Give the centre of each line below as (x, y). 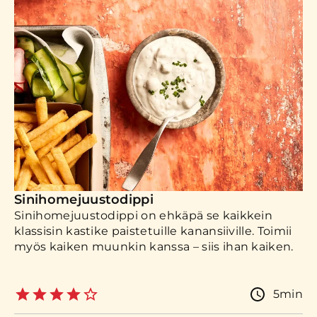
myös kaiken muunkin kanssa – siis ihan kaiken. (154, 247)
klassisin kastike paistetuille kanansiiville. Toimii (153, 231)
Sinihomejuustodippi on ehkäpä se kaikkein (144, 215)
